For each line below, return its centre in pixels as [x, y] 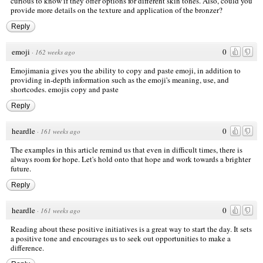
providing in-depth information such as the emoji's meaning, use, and [120, 80]
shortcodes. [29, 89]
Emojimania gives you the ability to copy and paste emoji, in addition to [126, 70]
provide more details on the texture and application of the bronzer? [117, 10]
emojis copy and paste [83, 89]
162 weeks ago [55, 52]
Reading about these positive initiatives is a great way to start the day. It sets [131, 229]
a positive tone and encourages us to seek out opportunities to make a [121, 238]
